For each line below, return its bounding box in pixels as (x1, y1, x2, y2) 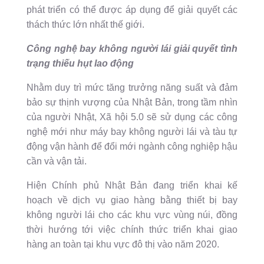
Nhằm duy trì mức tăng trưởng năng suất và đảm (26, 82, 238, 93)
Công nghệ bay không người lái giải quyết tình (26, 44, 238, 54)
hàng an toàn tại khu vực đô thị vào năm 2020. (26, 239, 219, 250)
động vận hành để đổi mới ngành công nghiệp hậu (26, 141, 238, 152)
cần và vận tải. (26, 156, 87, 167)
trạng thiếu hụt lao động (26, 58, 134, 69)
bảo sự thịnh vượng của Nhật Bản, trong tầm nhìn (26, 97, 238, 108)
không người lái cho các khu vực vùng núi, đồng (26, 210, 238, 220)
